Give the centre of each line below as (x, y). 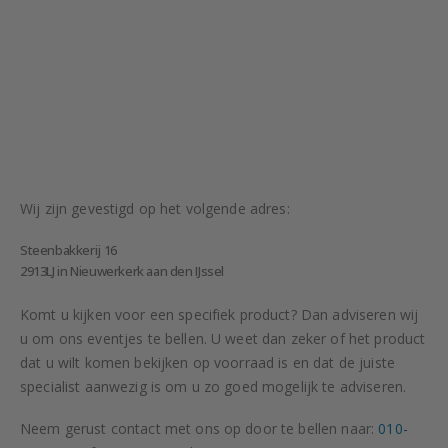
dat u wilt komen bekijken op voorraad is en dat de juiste (207, 362)
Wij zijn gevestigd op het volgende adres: (155, 208)
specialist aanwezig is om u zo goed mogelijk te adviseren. (213, 386)
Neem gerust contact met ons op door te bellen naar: (199, 429)
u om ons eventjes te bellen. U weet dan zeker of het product (223, 338)
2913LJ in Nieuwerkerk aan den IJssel (122, 270)
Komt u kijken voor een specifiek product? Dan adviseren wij (219, 314)
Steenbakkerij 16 (68, 249)
